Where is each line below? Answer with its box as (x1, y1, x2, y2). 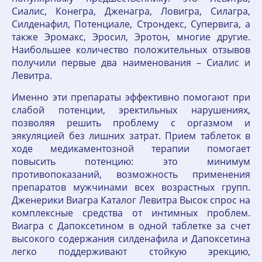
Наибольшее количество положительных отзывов (12, 43, 250, 56)
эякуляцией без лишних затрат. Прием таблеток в (12, 129, 250, 142)
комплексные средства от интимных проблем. (12, 206, 250, 219)
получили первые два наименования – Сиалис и (12, 56, 250, 69)
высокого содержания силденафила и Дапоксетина (12, 232, 250, 245)
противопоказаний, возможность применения (12, 168, 250, 181)
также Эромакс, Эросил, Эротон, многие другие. (12, 30, 250, 43)
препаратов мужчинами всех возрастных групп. (12, 181, 250, 194)
